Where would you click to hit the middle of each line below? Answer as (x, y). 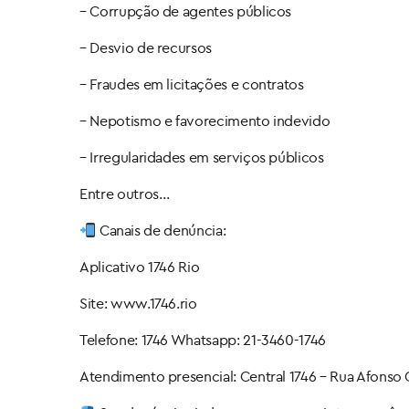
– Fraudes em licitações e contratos (192, 84)
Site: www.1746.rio (138, 304)
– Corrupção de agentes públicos (186, 11)
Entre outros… (125, 194)
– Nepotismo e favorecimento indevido (205, 121)
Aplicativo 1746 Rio (140, 267)
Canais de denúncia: (161, 231)
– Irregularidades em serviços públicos (202, 157)
